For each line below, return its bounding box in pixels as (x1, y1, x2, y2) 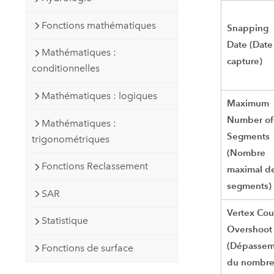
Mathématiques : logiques (41, 90, 157, 102)
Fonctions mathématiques (41, 19, 156, 31)
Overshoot (227, 223, 273, 235)
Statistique (41, 215, 88, 227)
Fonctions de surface (41, 242, 133, 254)
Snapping (227, 22, 269, 34)
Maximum (227, 97, 270, 109)
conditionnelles (31, 62, 100, 75)
